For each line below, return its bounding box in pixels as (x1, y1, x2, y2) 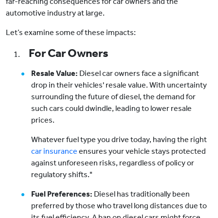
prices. (31, 115, 54, 125)
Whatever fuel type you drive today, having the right (31, 135, 207, 145)
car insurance (31, 146, 77, 156)
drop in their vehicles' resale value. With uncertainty (31, 80, 207, 90)
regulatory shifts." (31, 170, 92, 180)
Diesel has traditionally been (92, 189, 190, 199)
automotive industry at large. (6, 8, 105, 18)
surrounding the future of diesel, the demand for (31, 92, 196, 102)
